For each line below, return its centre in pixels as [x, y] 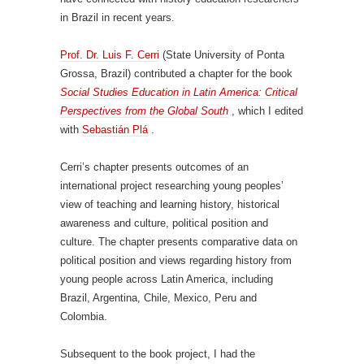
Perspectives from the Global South [144, 111]
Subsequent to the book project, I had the [158, 354]
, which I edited [266, 111]
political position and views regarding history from [176, 260]
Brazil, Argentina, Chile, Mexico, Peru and [158, 298]
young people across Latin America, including [167, 279]
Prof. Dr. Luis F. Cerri [110, 55]
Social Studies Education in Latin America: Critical [179, 92]
